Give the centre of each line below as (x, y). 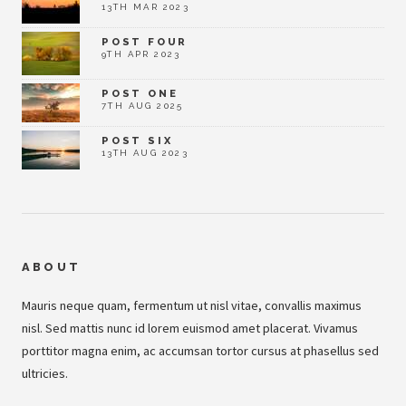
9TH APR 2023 (141, 53)
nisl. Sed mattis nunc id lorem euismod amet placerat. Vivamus (190, 328)
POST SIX (137, 140)
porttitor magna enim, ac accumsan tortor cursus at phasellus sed (200, 350)
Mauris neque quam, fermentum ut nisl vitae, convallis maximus (192, 305)
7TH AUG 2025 (143, 105)
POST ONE (140, 93)
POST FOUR (145, 41)
